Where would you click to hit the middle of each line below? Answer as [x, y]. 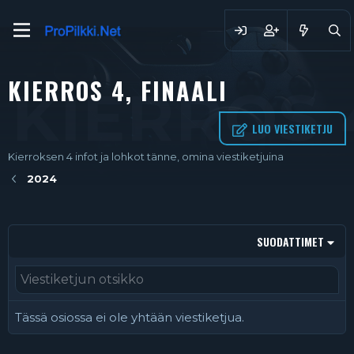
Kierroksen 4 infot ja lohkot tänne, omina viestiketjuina [146, 156]
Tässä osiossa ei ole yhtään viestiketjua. [130, 317]
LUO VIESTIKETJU [292, 128]
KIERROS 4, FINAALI [118, 90]
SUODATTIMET [291, 241]
